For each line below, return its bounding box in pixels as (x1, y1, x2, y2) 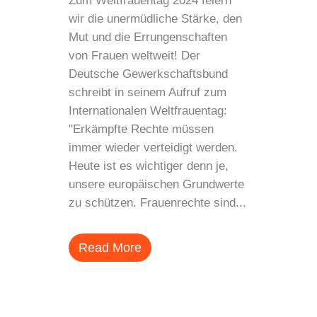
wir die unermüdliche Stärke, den (69, 12, 242, 26)
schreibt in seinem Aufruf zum (69, 86, 226, 100)
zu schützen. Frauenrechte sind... (69, 196, 246, 210)
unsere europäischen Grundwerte (69, 178, 244, 192)
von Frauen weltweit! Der (69, 49, 200, 63)
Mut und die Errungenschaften (69, 30, 227, 45)
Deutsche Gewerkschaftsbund (69, 67, 228, 81)
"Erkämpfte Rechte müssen (69, 122, 214, 137)
